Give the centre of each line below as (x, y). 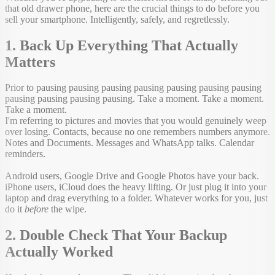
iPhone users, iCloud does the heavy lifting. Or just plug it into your (136, 187)
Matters (30, 62)
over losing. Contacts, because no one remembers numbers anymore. (137, 132)
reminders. (25, 154)
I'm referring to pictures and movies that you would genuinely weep (136, 121)
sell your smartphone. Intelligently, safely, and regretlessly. (117, 19)
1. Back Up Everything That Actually (122, 45)
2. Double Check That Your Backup (116, 235)
